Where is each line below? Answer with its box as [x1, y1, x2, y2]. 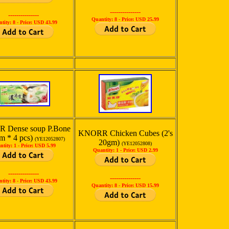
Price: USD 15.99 [122, 182, 159, 188]
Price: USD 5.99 [21, 143, 56, 148]
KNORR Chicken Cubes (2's [78, 129, 173, 138]
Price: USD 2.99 [123, 147, 158, 153]
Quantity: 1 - [93, 147, 123, 153]
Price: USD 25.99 [122, 16, 159, 22]
